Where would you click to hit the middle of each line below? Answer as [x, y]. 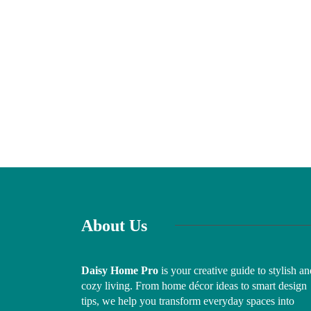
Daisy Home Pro [120, 270]
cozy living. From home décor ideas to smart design [194, 285]
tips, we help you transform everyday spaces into [188, 301]
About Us [114, 225]
